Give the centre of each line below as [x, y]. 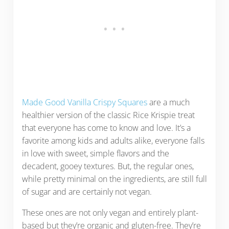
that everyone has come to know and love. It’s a [106, 128]
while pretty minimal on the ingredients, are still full [114, 179]
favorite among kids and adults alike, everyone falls [113, 141]
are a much [169, 102]
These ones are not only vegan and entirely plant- [110, 213]
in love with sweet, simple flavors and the [95, 154]
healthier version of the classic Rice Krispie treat [108, 115]
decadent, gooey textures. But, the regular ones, [108, 166]
